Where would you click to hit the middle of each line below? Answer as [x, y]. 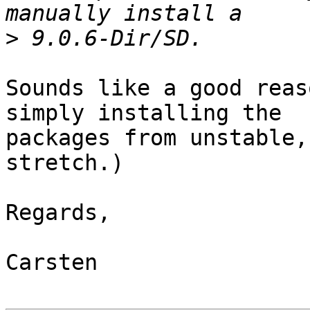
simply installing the [144, 113]
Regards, [58, 213]
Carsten [52, 263]
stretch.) [65, 163]
